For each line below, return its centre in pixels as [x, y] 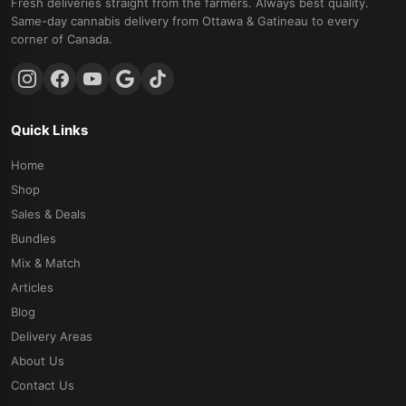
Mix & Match [46, 262]
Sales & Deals [48, 213]
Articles [32, 287]
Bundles [34, 238]
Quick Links [49, 130]
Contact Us [43, 385]
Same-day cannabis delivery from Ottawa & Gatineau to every [185, 20]
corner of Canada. [62, 39]
